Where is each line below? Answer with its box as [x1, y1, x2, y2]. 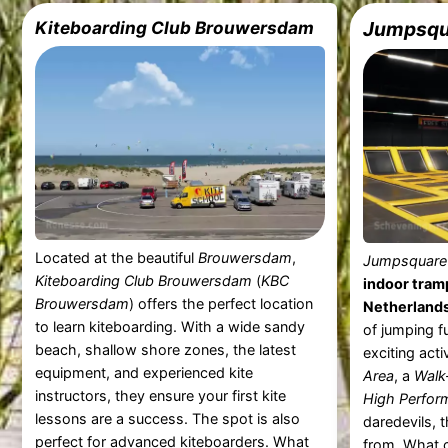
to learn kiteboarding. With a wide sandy [34, 318, 305, 336]
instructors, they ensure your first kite [34, 387, 286, 405]
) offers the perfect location [128, 295, 313, 313]
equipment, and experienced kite [34, 364, 253, 382]
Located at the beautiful [34, 249, 198, 267]
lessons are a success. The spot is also [34, 410, 300, 428]
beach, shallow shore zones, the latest [34, 341, 296, 359]
